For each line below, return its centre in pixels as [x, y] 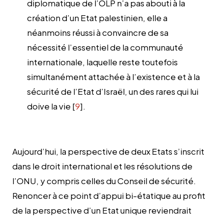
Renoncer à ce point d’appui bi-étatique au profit [109, 195]
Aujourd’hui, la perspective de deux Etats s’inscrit [108, 151]
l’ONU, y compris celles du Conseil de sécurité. [104, 180]
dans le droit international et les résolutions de [102, 166]
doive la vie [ [51, 106]
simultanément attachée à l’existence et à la [113, 76]
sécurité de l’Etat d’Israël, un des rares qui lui [113, 91]
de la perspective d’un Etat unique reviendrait [102, 210]
